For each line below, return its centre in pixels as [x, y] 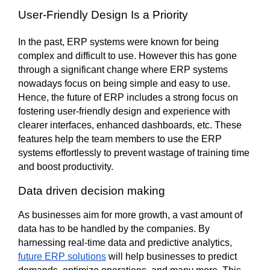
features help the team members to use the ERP [120, 139]
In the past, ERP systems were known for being [118, 42]
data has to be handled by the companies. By [114, 228]
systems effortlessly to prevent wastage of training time [134, 152]
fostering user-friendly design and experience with [124, 111]
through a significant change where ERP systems [123, 69]
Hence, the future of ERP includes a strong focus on [128, 97]
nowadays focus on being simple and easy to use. [124, 83]
